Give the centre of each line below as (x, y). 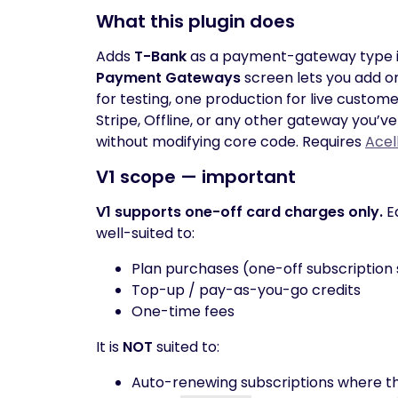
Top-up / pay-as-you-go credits (246, 290)
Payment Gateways (168, 78)
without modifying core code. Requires (231, 142)
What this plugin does (195, 21)
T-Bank (160, 56)
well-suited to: (145, 233)
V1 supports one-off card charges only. (239, 212)
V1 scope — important (196, 177)
